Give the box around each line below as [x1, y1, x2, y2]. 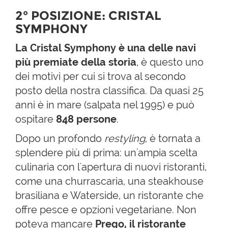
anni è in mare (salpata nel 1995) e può [15, 99, 194, 111]
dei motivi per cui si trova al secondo [15, 70, 186, 83]
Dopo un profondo [15, 132, 104, 145]
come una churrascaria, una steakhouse [15, 175, 204, 188]
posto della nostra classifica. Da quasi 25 [15, 84, 204, 97]
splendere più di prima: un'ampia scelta [15, 147, 197, 159]
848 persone [56, 113, 117, 126]
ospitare [15, 113, 56, 126]
